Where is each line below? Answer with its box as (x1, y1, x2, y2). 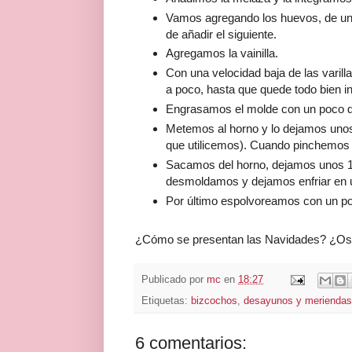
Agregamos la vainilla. (165, 46, 278, 60)
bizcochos (191, 295, 237, 306)
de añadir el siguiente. (165, 27, 277, 41)
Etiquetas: (141, 295, 191, 306)
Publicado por (141, 273, 207, 285)
